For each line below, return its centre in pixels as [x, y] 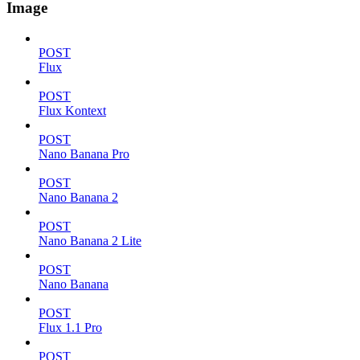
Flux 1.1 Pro [70, 328]
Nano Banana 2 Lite [90, 241]
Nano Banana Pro [84, 154]
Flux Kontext [72, 111]
